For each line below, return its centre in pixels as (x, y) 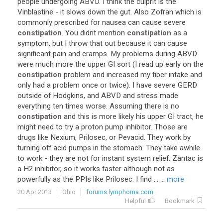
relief (161, 158)
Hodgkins (68, 96)
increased (122, 75)
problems (138, 54)
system (139, 158)
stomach (128, 148)
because (131, 43)
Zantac (184, 158)
